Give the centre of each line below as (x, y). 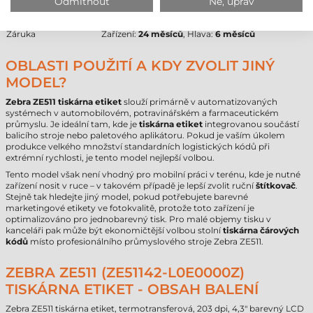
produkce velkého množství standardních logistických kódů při (138, 146)
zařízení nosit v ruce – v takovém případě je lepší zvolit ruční (131, 185)
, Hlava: (199, 34)
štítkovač (276, 185)
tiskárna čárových (261, 230)
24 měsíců (161, 34)
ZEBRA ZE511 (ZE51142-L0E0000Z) (125, 272)
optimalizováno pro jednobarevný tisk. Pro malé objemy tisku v (138, 219)
